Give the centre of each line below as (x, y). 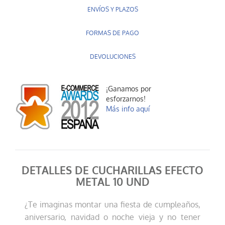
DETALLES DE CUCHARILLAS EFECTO (113, 171)
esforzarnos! (126, 99)
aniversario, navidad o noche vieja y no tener (113, 217)
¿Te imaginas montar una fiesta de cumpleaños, (113, 205)
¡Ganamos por (129, 89)
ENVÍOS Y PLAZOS (113, 10)
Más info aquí (128, 109)
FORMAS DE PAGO (113, 33)
